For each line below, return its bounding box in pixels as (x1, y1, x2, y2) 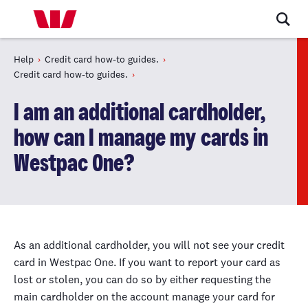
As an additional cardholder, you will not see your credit (14, 238, 285, 252)
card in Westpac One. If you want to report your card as (14, 255, 280, 269)
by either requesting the (155, 272, 271, 287)
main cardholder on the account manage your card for (14, 289, 275, 304)
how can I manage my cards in (14, 127, 268, 151)
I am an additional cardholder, (14, 102, 266, 125)
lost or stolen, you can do (14, 272, 141, 287)
